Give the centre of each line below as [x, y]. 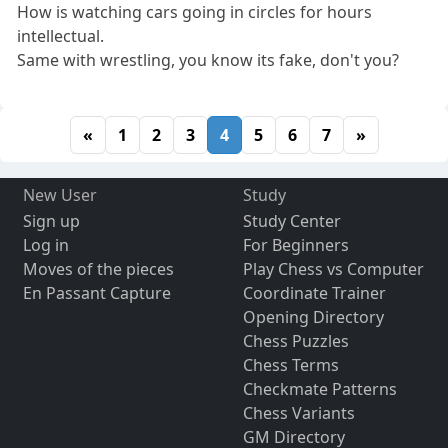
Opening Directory [313, 317]
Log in [45, 245]
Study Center [291, 221]
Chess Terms [290, 365]
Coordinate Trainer [314, 293]
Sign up [51, 221]
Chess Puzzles [295, 341]
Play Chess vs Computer [333, 269]
